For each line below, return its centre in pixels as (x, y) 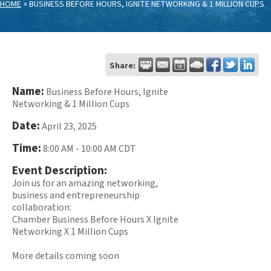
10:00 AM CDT (109, 149)
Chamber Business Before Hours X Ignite (95, 219)
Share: (122, 65)
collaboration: (42, 207)
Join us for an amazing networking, (85, 183)
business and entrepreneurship (76, 195)
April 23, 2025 (69, 126)
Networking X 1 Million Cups (70, 231)
